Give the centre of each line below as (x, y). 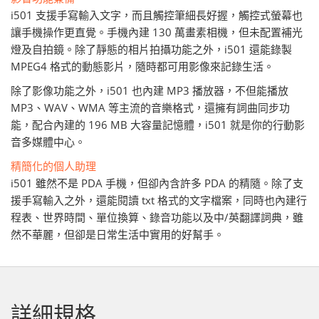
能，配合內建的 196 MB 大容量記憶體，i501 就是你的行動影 (158, 125)
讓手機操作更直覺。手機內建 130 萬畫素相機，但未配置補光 (157, 32)
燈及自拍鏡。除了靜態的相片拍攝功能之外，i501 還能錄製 (151, 49)
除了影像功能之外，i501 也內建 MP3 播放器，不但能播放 (150, 91)
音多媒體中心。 (48, 142)
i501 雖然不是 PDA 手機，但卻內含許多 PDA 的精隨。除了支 (157, 183)
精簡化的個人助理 (53, 166)
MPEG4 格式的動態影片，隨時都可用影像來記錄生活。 (142, 67)
